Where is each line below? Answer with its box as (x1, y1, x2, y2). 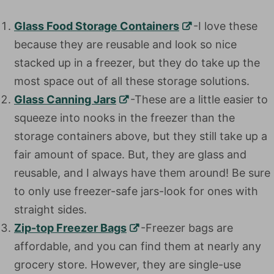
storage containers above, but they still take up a (14, 130, 267, 143)
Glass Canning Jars (14, 93, 116, 106)
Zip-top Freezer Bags (14, 221, 127, 234)
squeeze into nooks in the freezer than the (14, 111, 235, 124)
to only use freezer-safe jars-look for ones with (14, 185, 258, 198)
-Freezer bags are (141, 221, 233, 234)
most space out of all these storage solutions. (14, 75, 250, 87)
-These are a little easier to (130, 93, 268, 106)
